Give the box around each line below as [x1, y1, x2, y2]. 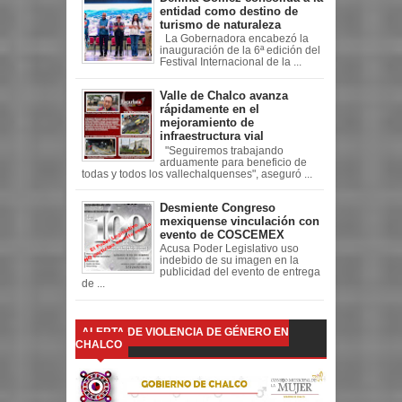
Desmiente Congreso [160, 200, 275, 214]
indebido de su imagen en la [160, 255, 299, 267]
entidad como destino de [160, 4, 298, 18]
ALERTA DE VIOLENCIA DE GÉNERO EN [82, 326, 289, 339]
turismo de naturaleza [160, 17, 281, 31]
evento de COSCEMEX [160, 227, 284, 241]
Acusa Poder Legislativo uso [160, 243, 299, 255]
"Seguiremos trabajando [160, 144, 284, 156]
